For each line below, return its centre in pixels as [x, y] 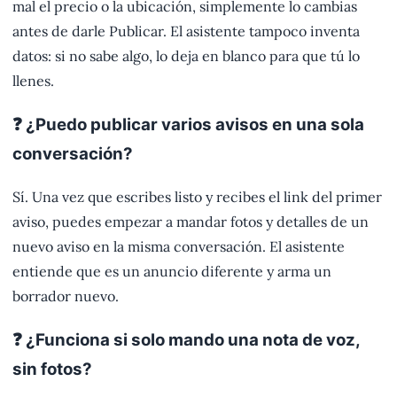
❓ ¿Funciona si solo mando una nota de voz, [186, 340]
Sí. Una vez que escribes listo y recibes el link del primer [197, 197]
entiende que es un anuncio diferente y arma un [172, 272]
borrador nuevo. [66, 296]
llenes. [33, 80]
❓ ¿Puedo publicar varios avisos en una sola [188, 124]
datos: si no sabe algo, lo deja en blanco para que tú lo [186, 55]
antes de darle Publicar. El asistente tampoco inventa [186, 31]
